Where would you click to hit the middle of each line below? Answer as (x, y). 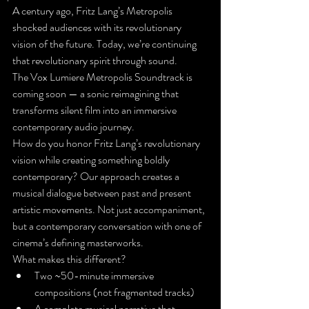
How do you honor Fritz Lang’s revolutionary (107, 143)
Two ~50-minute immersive (95, 275)
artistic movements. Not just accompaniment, (110, 209)
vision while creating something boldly (92, 159)
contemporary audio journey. (73, 126)
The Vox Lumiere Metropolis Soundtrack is (103, 77)
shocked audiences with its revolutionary (98, 27)
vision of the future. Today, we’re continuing (106, 43)
